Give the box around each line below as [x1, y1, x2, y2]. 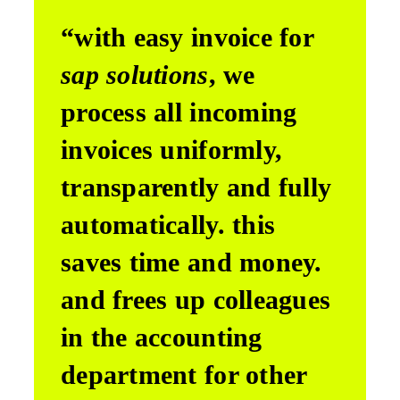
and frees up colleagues [61, 284, 331, 314]
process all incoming [61, 96, 297, 127]
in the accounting [61, 321, 262, 352]
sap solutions [61, 59, 209, 89]
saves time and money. [61, 246, 322, 277]
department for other [61, 359, 307, 389]
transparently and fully [61, 171, 332, 202]
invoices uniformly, [61, 134, 283, 164]
